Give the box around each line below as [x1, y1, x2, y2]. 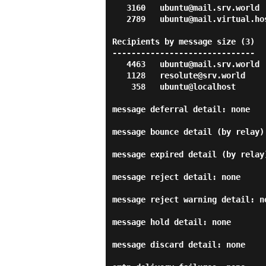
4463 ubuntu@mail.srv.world [112, 59, 126, 69]
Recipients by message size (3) [112, 37, 255, 46]
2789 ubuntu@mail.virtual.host [112, 14, 126, 24]
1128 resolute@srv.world [112, 71, 126, 80]
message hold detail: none [112, 217, 231, 227]
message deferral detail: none [112, 104, 250, 114]
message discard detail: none [112, 240, 245, 249]
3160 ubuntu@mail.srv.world [112, 3, 126, 12]
